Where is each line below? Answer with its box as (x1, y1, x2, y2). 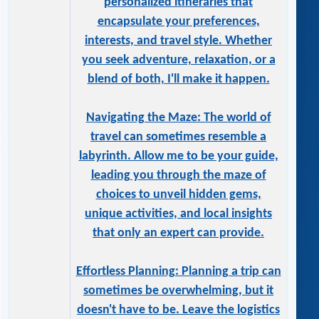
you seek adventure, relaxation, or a (81, 53, 276, 68)
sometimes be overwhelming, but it (83, 284, 273, 298)
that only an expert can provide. (93, 226, 264, 241)
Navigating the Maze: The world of (85, 111, 271, 125)
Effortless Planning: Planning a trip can (75, 265, 281, 279)
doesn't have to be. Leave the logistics (77, 303, 280, 318)
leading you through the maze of (90, 169, 266, 183)
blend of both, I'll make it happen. (87, 73, 270, 87)
